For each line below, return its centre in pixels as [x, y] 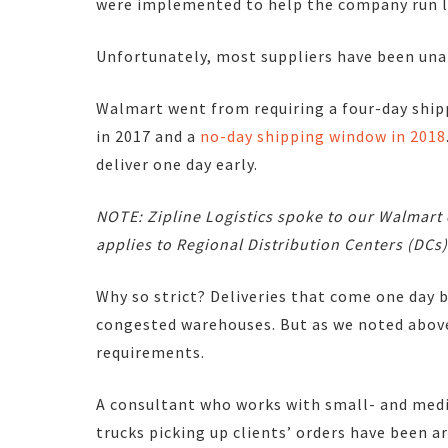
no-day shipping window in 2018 [323, 135]
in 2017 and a [148, 135]
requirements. [150, 351]
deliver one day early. [177, 163]
